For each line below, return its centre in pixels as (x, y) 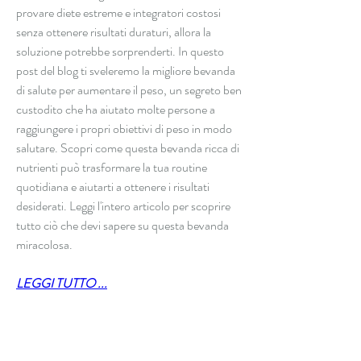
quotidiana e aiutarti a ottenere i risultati (113, 186)
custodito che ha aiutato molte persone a (116, 109)
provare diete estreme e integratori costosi (118, 12)
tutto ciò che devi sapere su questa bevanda (122, 225)
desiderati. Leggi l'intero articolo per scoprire (123, 205)
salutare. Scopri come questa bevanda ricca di (128, 147)
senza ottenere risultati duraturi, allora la (114, 31)
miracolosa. (44, 244)
